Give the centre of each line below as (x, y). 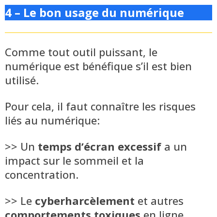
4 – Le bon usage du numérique (94, 12)
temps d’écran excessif (100, 146)
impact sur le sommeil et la (74, 160)
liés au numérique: (52, 120)
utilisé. (22, 80)
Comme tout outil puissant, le (81, 52)
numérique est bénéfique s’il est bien (98, 66)
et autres (159, 200)
